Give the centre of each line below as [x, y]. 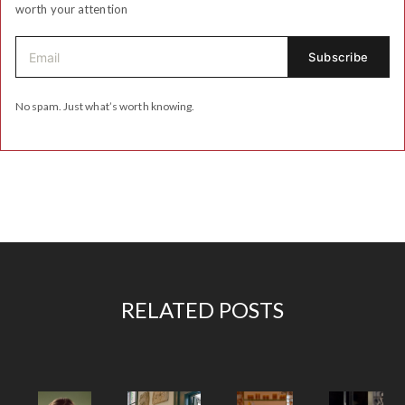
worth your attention [71, 9]
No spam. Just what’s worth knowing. [105, 107]
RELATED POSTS [202, 310]
